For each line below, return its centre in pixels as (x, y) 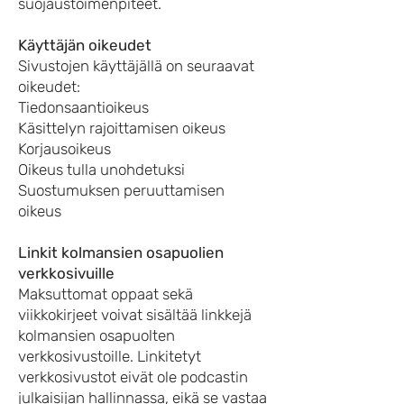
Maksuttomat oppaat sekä (106, 294)
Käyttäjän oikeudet (85, 45)
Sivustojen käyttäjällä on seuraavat (136, 66)
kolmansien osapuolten (96, 335)
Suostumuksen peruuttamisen (121, 190)
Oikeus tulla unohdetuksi (101, 170)
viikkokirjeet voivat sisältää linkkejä (135, 315)
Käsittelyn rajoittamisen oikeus (122, 128)
